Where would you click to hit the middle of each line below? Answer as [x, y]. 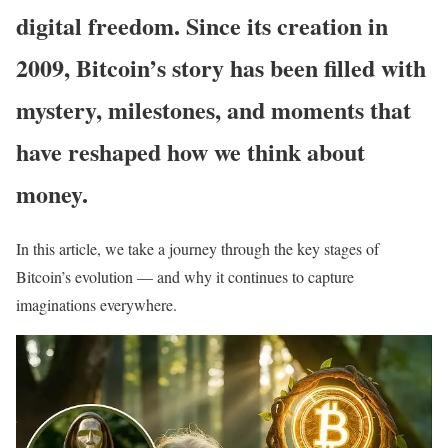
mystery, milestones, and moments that [213, 109]
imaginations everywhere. [96, 304]
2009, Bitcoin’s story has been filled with [221, 67]
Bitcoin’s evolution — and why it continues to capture [185, 276]
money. [52, 193]
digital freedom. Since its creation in [202, 25]
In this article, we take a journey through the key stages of [197, 248]
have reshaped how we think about [190, 151]
